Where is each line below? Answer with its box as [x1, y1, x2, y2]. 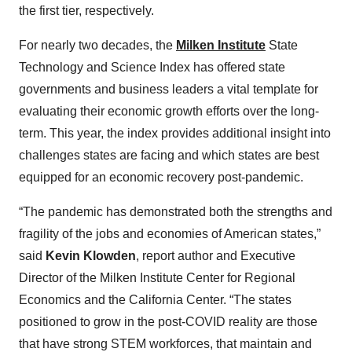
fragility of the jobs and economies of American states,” [19, 227, 321, 240]
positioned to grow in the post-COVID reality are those [19, 315, 317, 328]
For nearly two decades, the [19, 38, 176, 52]
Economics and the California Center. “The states [19, 293, 291, 306]
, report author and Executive [136, 249, 295, 262]
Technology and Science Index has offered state [19, 60, 285, 74]
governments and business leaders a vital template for [19, 82, 318, 96]
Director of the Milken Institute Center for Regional [19, 271, 295, 284]
